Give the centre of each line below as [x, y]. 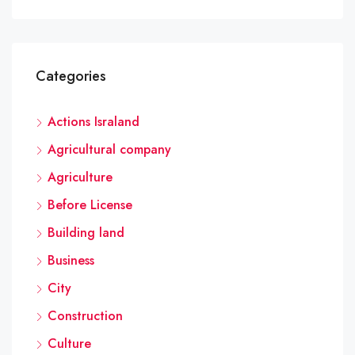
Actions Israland [94, 121]
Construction [85, 315]
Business [71, 260]
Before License [90, 204]
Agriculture [80, 177]
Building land [86, 232]
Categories [71, 76]
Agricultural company [109, 149]
